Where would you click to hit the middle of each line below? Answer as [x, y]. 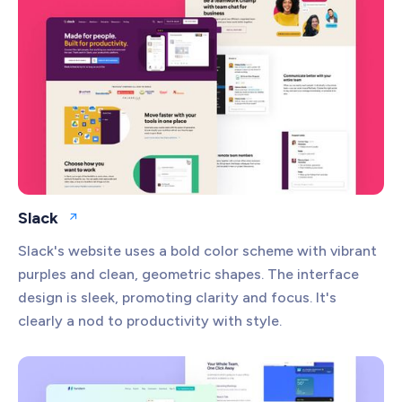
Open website [113, 224]
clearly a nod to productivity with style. [150, 320]
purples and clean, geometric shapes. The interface [188, 274]
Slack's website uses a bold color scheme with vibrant [197, 250]
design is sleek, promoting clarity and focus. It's [177, 297]
